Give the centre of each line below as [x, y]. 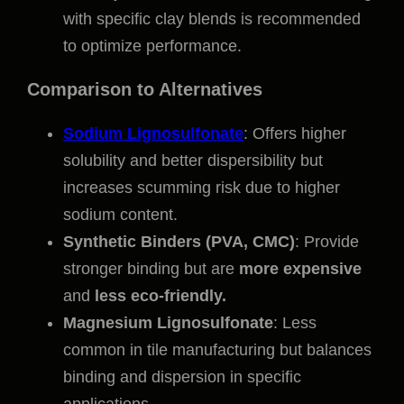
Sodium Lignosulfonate [153, 134]
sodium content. [120, 215]
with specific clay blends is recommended [212, 19]
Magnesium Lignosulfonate [168, 323]
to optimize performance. [152, 46]
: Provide [327, 242]
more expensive [300, 269]
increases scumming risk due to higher [202, 188]
